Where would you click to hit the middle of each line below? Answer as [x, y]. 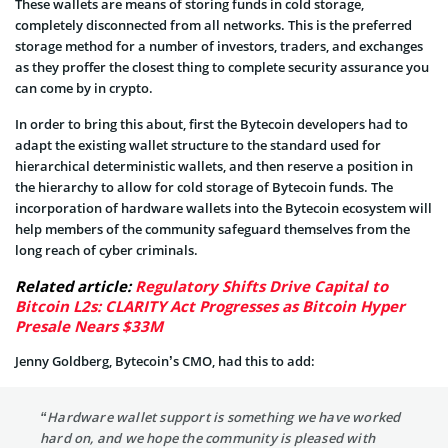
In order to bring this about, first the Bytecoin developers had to [211, 124]
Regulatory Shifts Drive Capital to [261, 286]
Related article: [75, 286]
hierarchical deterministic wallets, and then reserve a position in [214, 166]
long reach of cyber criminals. [106, 250]
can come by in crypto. [84, 88]
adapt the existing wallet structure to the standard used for [198, 145]
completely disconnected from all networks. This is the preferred [213, 25]
